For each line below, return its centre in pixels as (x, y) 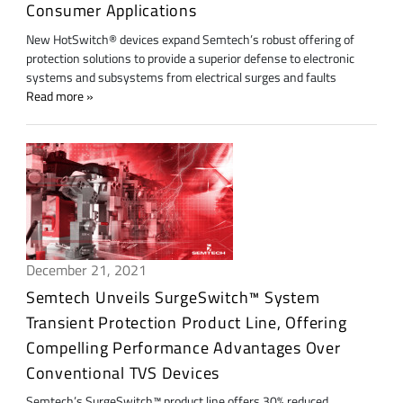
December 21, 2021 (86, 269)
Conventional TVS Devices (123, 372)
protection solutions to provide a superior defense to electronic (190, 58)
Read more (54, 96)
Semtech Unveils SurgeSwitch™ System (173, 297)
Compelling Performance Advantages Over (183, 347)
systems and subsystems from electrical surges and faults (181, 77)
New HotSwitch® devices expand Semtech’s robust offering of (190, 39)
